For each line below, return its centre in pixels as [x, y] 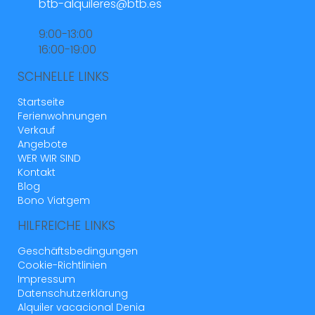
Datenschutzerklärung [73, 294]
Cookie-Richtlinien [62, 265]
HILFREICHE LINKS [66, 226]
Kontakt [37, 173]
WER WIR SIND [49, 159]
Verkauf [36, 130]
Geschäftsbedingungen [78, 251]
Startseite [41, 102]
